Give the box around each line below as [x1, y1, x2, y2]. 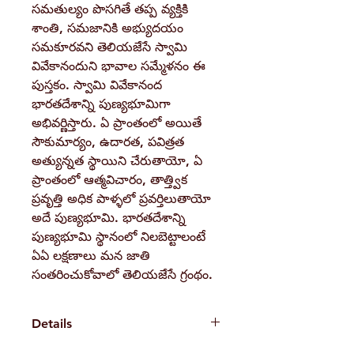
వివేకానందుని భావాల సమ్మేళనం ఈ [32, 58, 205, 74]
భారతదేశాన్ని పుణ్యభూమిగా [32, 96, 171, 112]
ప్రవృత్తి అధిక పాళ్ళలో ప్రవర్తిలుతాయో [32, 191, 211, 207]
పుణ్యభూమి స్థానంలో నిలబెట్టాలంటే [32, 229, 205, 245]
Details [32, 316, 72, 332]
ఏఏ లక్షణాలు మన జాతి [32, 248, 150, 264]
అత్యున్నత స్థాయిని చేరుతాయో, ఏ [32, 153, 202, 169]
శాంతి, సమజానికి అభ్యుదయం [32, 21, 183, 36]
